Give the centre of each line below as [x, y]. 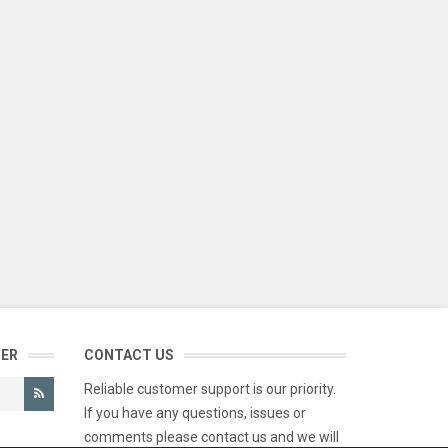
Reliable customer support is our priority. [209, 389]
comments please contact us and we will [211, 437]
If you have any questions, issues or [194, 413]
